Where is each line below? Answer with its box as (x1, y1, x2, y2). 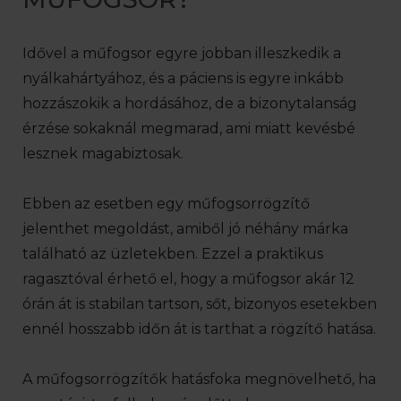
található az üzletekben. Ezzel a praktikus (22, 245, 323, 262)
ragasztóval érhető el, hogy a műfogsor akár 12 (22, 270, 354, 287)
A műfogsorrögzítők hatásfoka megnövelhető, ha (22, 371, 376, 388)
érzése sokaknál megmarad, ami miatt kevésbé (22, 120, 355, 137)
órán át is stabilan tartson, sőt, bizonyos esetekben (22, 295, 377, 312)
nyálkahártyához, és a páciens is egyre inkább (22, 70, 344, 87)
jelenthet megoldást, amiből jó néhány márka (22, 220, 348, 237)
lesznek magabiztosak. (22, 145, 183, 162)
